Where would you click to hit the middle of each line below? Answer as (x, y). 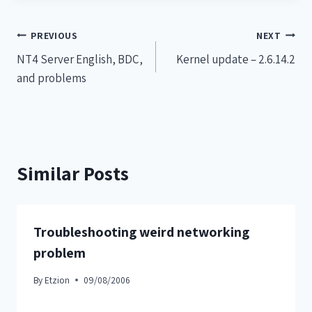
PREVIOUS (54, 35)
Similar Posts (73, 173)
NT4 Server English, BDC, (80, 60)
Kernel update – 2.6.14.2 (236, 60)
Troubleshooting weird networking (141, 232)
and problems (52, 78)
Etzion (57, 280)
